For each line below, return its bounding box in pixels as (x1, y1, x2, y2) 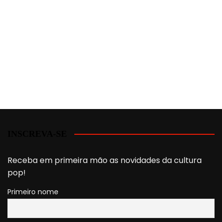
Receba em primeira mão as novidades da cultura (7, 154, 202, 166)
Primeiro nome (7, 186, 58, 197)
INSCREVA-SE (7, 128, 67, 139)
